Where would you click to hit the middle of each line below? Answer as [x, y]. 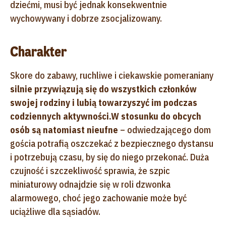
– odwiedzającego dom [164, 130]
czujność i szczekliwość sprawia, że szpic [90, 171]
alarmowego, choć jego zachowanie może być [98, 198]
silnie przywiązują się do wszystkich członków [103, 89]
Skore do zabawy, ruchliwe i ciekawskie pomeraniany [112, 75]
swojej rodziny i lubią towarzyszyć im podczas [104, 102]
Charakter [38, 51]
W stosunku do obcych [156, 116]
